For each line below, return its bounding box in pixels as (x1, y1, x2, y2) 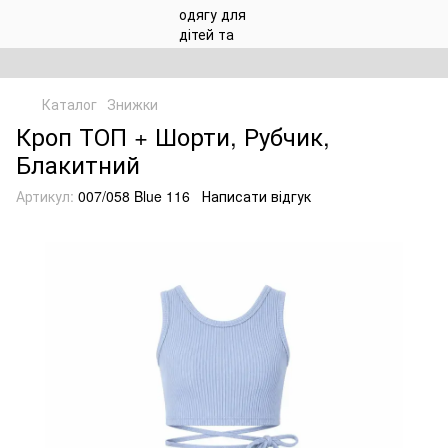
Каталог (42, 94, 97, 114)
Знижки (107, 94, 158, 114)
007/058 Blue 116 (74, 186, 190, 206)
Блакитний (16, 146, 140, 181)
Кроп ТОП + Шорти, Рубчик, (16, 118, 330, 153)
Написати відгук (202, 186, 311, 206)
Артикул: (16, 186, 74, 206)
